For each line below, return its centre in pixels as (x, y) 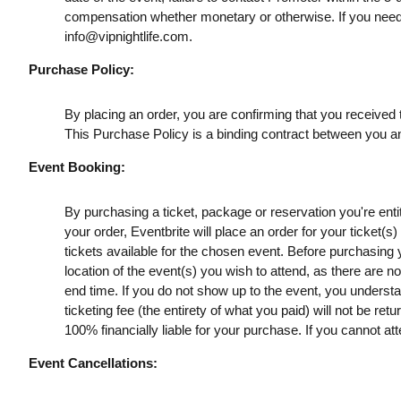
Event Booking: (77, 167)
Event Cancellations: (93, 363)
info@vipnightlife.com (126, 36)
